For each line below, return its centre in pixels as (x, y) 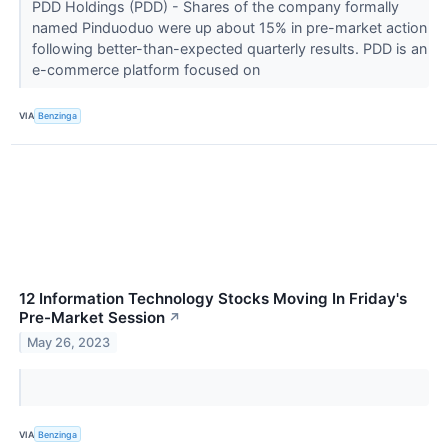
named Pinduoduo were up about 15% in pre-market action (229, 27)
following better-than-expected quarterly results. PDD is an (229, 48)
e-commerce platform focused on (147, 69)
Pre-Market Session (92, 317)
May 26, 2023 (69, 342)
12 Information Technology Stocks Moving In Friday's (213, 298)
